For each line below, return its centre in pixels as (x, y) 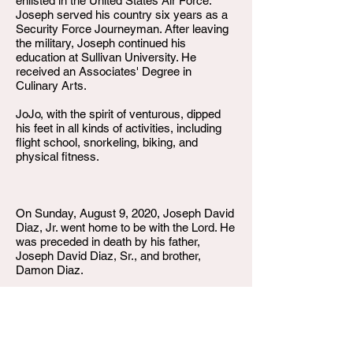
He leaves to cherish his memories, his (116, 327)
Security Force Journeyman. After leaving (122, 29)
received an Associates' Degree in (104, 71)
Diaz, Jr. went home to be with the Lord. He (125, 227)
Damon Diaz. (50, 270)
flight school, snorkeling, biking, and (107, 142)
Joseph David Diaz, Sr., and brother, (108, 256)
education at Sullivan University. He (106, 57)
